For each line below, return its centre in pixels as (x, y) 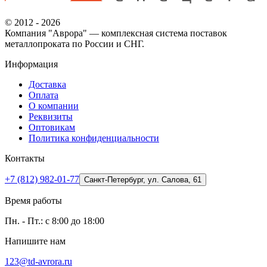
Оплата (44, 95)
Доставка (47, 85)
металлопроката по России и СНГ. (74, 44)
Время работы (33, 201)
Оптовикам (52, 128)
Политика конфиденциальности (94, 138)
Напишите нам (35, 241)
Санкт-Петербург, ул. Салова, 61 (143, 180)
